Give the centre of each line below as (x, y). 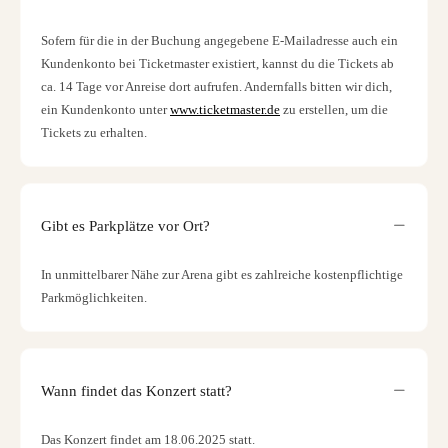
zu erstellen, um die (334, 109)
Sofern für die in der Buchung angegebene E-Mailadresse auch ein (219, 40)
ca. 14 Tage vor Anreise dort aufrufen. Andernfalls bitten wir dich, (216, 86)
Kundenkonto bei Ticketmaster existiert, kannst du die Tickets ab (217, 63)
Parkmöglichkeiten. (94, 297)
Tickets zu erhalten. (94, 132)
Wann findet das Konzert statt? (136, 390)
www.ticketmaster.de (225, 109)
